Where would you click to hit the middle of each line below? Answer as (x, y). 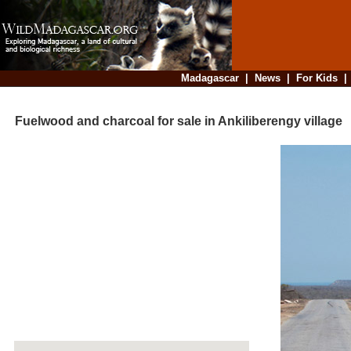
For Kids (317, 78)
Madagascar (210, 78)
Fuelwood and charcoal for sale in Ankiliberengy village (172, 121)
